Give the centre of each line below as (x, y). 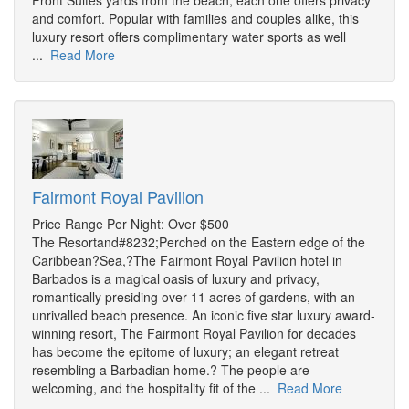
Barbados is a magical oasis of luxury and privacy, (176, 279)
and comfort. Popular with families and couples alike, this (195, 19)
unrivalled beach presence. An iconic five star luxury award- (204, 315)
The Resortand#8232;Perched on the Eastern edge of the (199, 242)
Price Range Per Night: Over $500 (131, 224)
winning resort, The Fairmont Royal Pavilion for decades (194, 334)
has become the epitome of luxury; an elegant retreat (185, 352)
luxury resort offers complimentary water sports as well (189, 37)
